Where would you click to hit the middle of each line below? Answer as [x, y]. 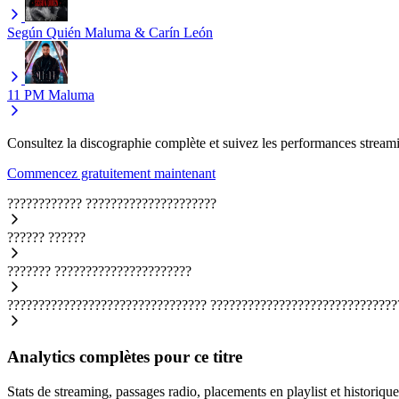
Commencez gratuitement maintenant [111, 173]
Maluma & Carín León [149, 32]
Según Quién [44, 32]
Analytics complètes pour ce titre [125, 357]
